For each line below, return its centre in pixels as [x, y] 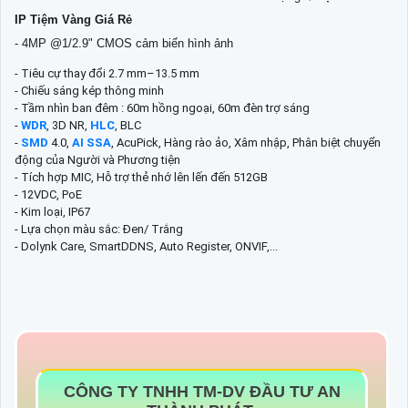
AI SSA [92, 143]
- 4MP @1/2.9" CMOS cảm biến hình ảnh [124, 44]
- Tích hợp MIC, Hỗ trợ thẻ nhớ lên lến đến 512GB [141, 178]
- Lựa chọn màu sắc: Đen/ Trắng [99, 229]
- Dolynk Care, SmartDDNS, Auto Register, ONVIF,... [146, 247]
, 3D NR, [68, 126]
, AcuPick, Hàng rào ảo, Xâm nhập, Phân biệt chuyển [246, 143]
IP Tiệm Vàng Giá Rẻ [73, 20]
